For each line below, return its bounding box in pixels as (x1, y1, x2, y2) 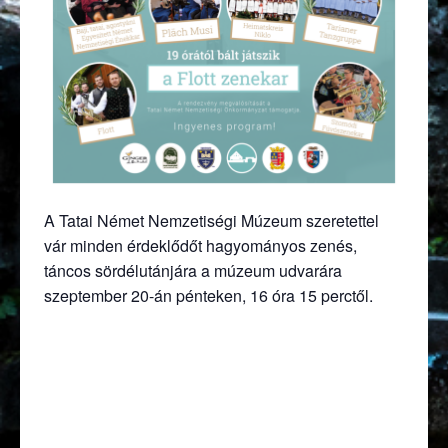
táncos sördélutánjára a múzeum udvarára (44, 259, 342, 283)
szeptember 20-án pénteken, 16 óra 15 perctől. (44, 284, 373, 308)
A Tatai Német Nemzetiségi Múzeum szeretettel (44, 209, 379, 233)
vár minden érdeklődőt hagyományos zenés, (44, 234, 357, 258)
